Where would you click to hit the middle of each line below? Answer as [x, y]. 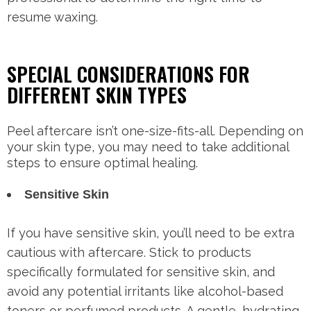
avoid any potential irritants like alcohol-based [145, 292]
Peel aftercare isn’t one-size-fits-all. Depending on [155, 131]
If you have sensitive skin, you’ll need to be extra [151, 233]
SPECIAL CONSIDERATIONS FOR [128, 74]
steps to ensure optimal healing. [102, 163]
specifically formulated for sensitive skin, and [141, 272]
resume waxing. [52, 17]
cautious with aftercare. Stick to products [129, 253]
